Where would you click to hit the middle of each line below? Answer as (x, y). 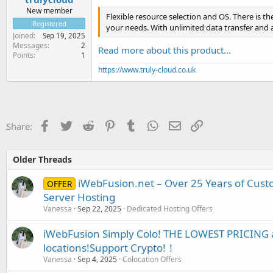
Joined (23, 35)
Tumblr (152, 125)
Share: (19, 126)
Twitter (87, 125)
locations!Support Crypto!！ (110, 247)
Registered (49, 23)
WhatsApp (180, 125)
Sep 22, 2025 (99, 208)
